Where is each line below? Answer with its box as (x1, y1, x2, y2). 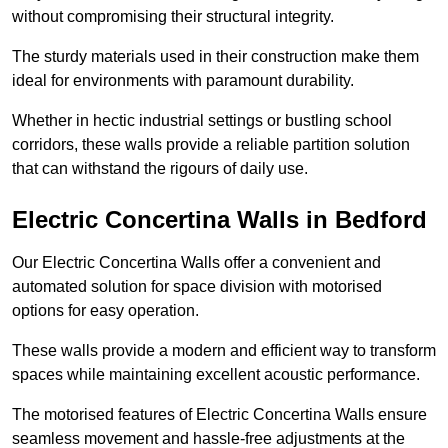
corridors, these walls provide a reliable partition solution (12, 136, 410, 154)
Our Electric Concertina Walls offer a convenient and (12, 254, 381, 272)
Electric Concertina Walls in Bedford (12, 206, 427, 234)
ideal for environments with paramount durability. (12, 72, 358, 90)
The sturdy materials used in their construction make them (12, 48, 419, 66)
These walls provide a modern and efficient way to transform (12, 342, 436, 360)
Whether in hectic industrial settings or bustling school (12, 112, 392, 130)
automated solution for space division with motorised (12, 278, 382, 296)
